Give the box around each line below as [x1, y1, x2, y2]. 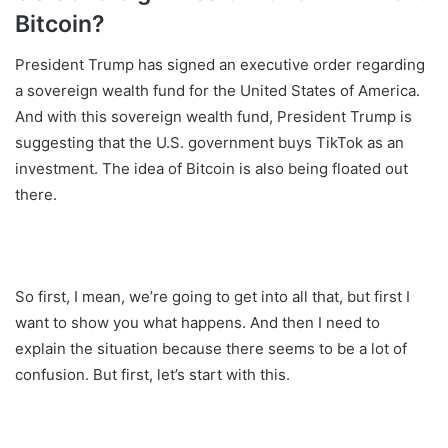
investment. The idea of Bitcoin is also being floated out [15, 158, 408, 178]
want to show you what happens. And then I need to [15, 312, 380, 332]
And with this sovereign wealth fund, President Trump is [15, 106, 412, 126]
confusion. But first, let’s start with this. [15, 364, 290, 384]
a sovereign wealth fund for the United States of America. [15, 80, 420, 100]
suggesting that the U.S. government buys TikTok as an [15, 132, 404, 152]
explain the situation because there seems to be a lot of [15, 338, 407, 358]
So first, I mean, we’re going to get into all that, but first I [15, 286, 410, 306]
